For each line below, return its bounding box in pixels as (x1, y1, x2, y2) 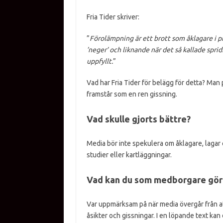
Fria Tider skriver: (86, 13, 139, 21)
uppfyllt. (86, 57, 113, 65)
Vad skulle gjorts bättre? (86, 114, 191, 124)
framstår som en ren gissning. (86, 90, 177, 98)
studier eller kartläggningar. (86, 151, 172, 159)
